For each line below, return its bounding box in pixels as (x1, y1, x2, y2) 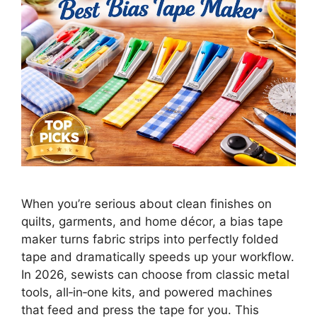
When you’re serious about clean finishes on (21, 197, 272, 212)
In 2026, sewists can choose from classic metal (21, 267, 289, 282)
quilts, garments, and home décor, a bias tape (21, 214, 283, 229)
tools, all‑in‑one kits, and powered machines (21, 285, 272, 300)
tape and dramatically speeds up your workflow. (21, 250, 294, 265)
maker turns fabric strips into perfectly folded (21, 232, 279, 247)
